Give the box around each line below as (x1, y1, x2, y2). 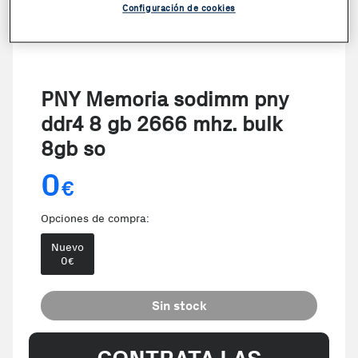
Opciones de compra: (41, 212, 149, 225)
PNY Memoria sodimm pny (41, 87, 288, 112)
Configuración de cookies (122, 2, 236, 14)
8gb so (41, 137, 105, 161)
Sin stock (151, 298, 207, 313)
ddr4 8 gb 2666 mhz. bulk (41, 112, 282, 137)
